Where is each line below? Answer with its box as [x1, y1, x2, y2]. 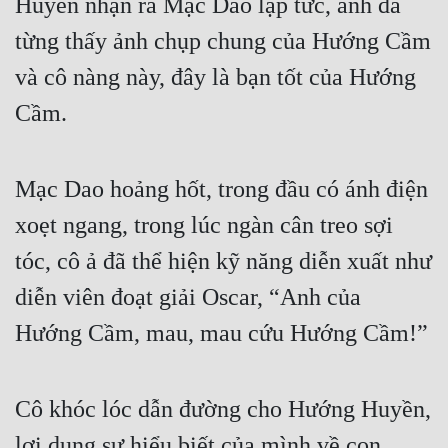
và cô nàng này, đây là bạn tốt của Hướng [15, 64, 416, 91]
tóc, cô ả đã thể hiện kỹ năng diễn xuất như [15, 248, 432, 275]
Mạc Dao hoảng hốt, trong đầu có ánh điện [15, 176, 428, 203]
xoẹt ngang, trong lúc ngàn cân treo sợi [15, 212, 393, 239]
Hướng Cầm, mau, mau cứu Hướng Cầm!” [15, 320, 428, 347]
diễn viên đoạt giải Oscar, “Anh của [15, 284, 361, 311]
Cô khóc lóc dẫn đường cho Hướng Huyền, [15, 396, 431, 423]
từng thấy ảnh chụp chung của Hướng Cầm [15, 28, 431, 55]
